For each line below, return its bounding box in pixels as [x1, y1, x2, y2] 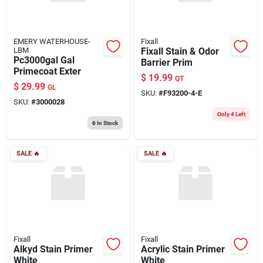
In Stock [95, 119, 118, 126]
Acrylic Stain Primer [140, 243, 225, 255]
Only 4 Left [217, 110, 245, 117]
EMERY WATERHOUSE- [13, 36, 90, 46]
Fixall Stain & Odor [140, 45, 219, 57]
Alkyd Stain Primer [13, 243, 93, 255]
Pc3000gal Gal [13, 54, 75, 66]
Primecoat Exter [13, 65, 81, 77]
